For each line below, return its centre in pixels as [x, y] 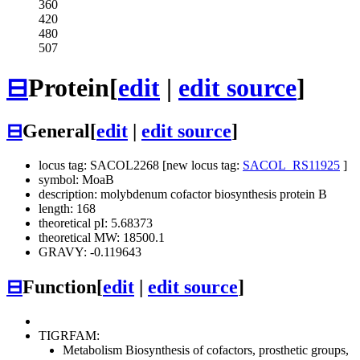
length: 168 [67, 209]
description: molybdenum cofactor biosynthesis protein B [183, 194]
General [56, 131]
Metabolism [92, 350]
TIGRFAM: [69, 336]
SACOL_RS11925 [291, 166]
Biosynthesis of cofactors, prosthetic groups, [235, 350]
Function [59, 287]
